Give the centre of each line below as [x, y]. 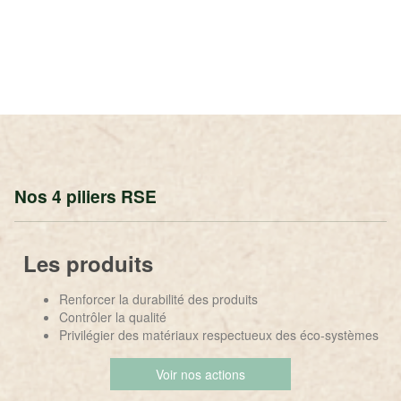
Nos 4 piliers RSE [85, 196]
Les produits [88, 263]
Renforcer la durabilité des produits [158, 299]
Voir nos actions [200, 374]
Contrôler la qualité [112, 317]
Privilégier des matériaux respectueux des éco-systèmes [218, 335]
